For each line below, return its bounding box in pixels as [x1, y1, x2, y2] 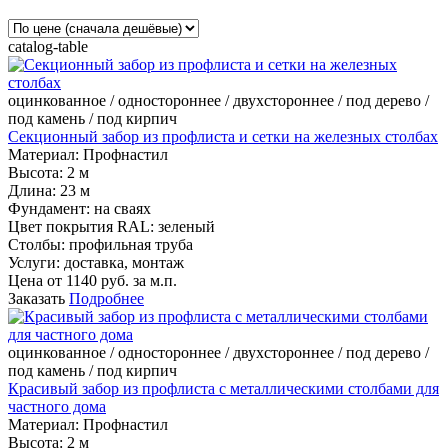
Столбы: [8, 236, 65, 254]
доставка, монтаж [64, 254, 184, 272]
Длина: [8, 182, 56, 200]
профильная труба [69, 236, 193, 254]
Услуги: [8, 254, 60, 272]
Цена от [8, 272, 66, 290]
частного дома [8, 398, 106, 416]
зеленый [158, 218, 215, 236]
